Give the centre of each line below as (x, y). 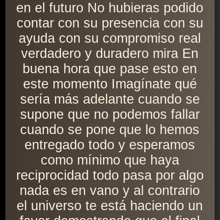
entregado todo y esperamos (110, 145)
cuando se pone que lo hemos (110, 130)
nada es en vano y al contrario (110, 191)
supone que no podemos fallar (110, 115)
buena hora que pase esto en (110, 69)
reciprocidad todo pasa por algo (110, 176)
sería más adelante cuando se (110, 99)
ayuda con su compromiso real (110, 39)
